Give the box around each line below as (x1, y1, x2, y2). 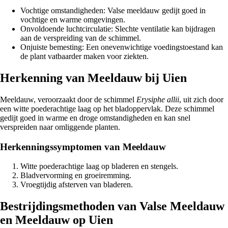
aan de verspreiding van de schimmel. (20, 34, 141, 43)
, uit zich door (179, 95, 223, 104)
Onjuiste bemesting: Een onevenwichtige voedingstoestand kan (20, 43, 223, 52)
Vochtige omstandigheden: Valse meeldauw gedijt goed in (20, 6, 206, 15)
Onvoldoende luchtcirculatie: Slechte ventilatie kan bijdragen (20, 24, 215, 34)
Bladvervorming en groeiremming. (20, 171, 131, 180)
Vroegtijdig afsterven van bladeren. (20, 180, 133, 189)
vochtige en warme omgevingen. (20, 15, 125, 24)
